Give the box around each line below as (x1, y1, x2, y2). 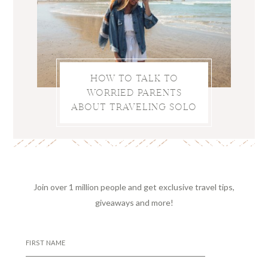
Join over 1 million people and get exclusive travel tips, (33, 181, 234, 192)
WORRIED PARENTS (86, 86, 182, 98)
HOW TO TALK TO (90, 72, 178, 84)
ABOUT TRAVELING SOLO (71, 100, 197, 112)
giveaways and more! (95, 197, 173, 208)
